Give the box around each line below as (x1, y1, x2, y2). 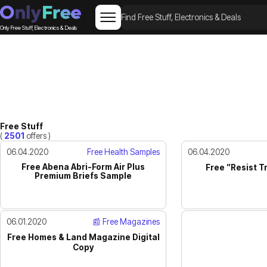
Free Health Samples (87, 147, 160, 157)
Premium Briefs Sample (35, 170, 132, 181)
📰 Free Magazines (92, 216, 160, 226)
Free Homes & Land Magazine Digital (7, 232, 160, 242)
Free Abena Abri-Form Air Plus (21, 162, 145, 172)
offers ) (24, 131, 51, 141)
